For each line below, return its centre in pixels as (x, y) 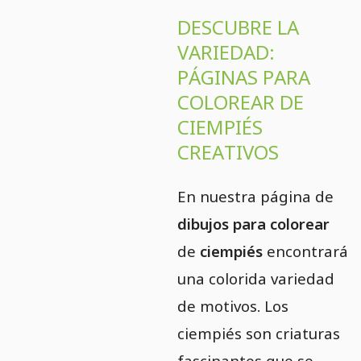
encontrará (305, 251)
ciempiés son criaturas (258, 333)
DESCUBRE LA (238, 27)
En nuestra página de (255, 196)
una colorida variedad (255, 278)
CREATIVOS (228, 151)
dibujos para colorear (253, 223)
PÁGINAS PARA (243, 77)
